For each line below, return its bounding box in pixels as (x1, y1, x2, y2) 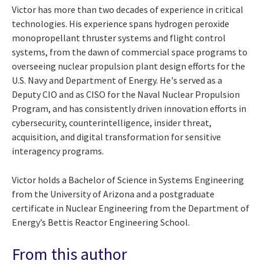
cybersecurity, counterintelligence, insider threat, (12, 116, 212, 128)
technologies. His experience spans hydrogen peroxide (12, 17, 229, 29)
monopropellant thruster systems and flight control (12, 31, 226, 44)
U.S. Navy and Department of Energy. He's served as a (12, 74, 222, 86)
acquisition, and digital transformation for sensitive (12, 130, 221, 143)
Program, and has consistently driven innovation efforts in (12, 102, 246, 114)
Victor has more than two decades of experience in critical (12, 3, 243, 15)
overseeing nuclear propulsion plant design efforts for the (12, 60, 245, 72)
